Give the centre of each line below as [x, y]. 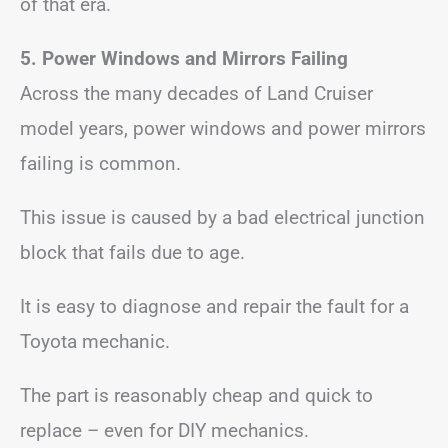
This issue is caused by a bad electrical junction [222, 217]
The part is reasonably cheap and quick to [196, 395]
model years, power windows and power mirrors [223, 128]
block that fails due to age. [132, 252]
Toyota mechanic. [95, 341]
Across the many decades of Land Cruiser [196, 93]
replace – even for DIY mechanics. [164, 430]
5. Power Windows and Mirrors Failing [184, 58]
